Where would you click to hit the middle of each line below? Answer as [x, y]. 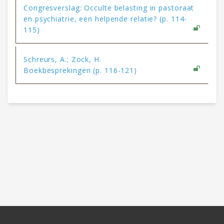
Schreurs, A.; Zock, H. [62, 59]
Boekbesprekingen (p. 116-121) [80, 70]
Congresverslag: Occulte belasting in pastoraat [109, 7]
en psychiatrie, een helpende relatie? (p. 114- [105, 18]
